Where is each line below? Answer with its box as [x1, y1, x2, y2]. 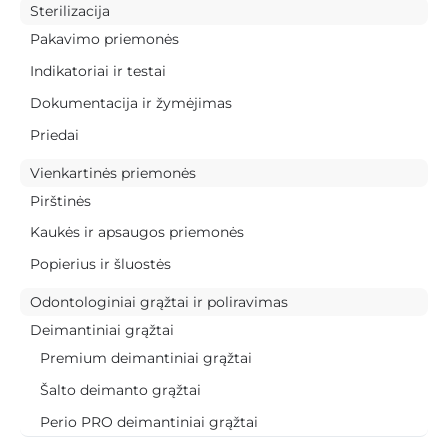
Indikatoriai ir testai [30, 61, 166, 80]
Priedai [30, 125, 79, 144]
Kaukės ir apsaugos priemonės [30, 223, 244, 242]
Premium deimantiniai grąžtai [40, 349, 252, 368]
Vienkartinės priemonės [30, 163, 196, 182]
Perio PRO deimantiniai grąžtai [40, 413, 258, 431]
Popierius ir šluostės [30, 255, 171, 274]
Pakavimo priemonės [30, 29, 179, 48]
